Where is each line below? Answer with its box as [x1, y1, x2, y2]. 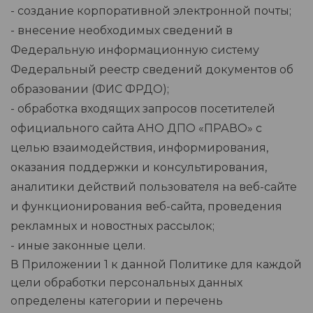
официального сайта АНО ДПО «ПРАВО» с [10, 122, 262, 136]
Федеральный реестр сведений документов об [10, 63, 293, 77]
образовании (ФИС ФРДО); [10, 82, 169, 96]
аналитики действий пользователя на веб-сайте [10, 180, 297, 194]
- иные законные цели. [10, 239, 145, 253]
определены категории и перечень [10, 294, 223, 308]
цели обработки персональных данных [10, 276, 242, 290]
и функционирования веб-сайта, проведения [10, 200, 282, 214]
